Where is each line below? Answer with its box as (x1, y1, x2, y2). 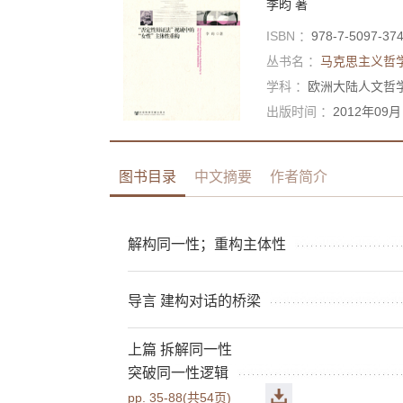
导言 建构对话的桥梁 (128, 292, 261, 309)
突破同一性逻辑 (128, 364, 228, 381)
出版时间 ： (266, 103, 333, 119)
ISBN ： (266, 28, 311, 43)
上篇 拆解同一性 (128, 341, 232, 357)
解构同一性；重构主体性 (128, 236, 286, 252)
